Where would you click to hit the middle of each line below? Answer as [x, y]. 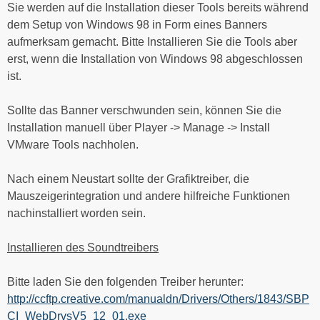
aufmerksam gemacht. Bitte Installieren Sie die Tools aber [152, 41]
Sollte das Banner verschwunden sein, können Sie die [144, 110]
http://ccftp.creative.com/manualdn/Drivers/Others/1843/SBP [158, 299]
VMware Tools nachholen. [73, 144]
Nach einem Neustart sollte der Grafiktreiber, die [128, 179]
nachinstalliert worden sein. [76, 213]
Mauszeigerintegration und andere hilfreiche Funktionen [149, 196]
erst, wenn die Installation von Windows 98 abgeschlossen [155, 59]
